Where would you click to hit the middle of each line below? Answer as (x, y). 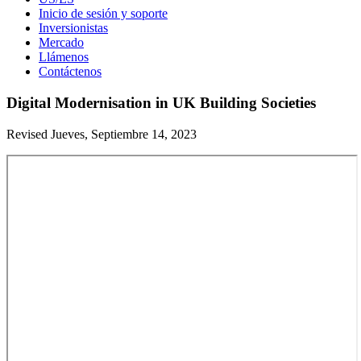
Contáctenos (70, 72)
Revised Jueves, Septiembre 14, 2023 (102, 134)
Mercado (61, 43)
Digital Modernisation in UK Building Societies (161, 102)
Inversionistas (73, 28)
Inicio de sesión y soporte (103, 14)
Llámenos (64, 57)
